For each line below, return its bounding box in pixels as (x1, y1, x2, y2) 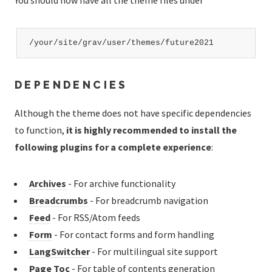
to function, (15, 123, 66, 136)
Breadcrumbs (29, 194, 88, 206)
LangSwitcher (29, 245, 90, 257)
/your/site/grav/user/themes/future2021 (29, 38, 214, 48)
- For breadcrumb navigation (88, 194, 208, 206)
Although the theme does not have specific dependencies (15, 106, 251, 119)
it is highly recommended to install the (66, 123, 237, 136)
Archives (29, 177, 66, 189)
